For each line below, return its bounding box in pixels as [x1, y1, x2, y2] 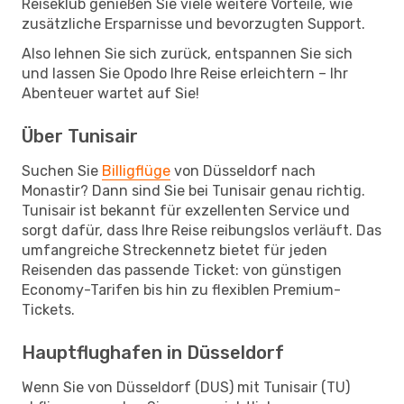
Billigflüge [102, 161, 170, 179]
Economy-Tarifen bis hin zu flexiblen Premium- [22, 280, 341, 298]
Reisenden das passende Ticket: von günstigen [22, 261, 342, 279]
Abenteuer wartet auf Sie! [22, 84, 199, 102]
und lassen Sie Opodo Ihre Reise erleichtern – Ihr [22, 64, 348, 82]
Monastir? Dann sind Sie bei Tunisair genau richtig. [22, 181, 365, 199]
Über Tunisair [22, 124, 138, 147]
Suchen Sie [22, 161, 102, 179]
